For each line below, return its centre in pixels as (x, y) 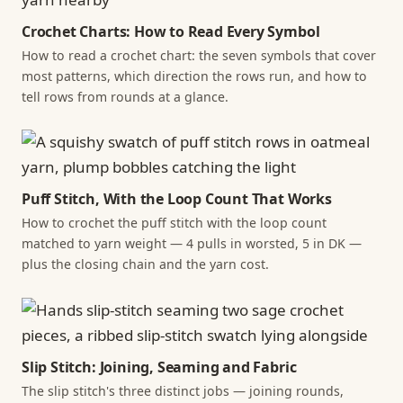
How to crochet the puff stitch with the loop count (174, 223)
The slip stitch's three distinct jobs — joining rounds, (183, 390)
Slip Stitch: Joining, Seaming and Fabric (159, 367)
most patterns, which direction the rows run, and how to (194, 76)
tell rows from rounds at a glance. (125, 96)
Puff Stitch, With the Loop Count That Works (177, 199)
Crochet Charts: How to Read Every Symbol (171, 31)
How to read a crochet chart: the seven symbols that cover (199, 55)
